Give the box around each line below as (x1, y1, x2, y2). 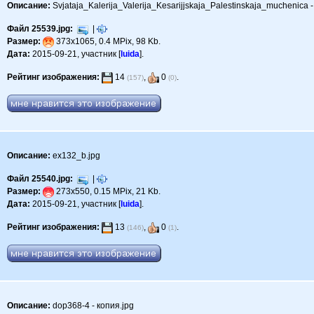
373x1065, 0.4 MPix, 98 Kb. (54, 36, 161, 47)
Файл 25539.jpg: (7, 24, 74, 34)
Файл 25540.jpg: (7, 174, 74, 184)
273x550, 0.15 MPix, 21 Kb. (54, 186, 161, 197)
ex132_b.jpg (50, 151, 101, 161)
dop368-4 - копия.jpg (50, 301, 135, 311)
